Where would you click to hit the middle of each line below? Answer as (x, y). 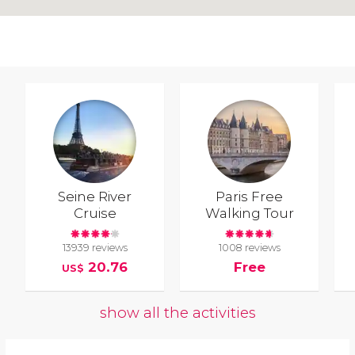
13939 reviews (95, 247)
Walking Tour (249, 214)
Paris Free (250, 197)
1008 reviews (249, 247)
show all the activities (177, 313)
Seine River (95, 197)
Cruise (95, 214)
